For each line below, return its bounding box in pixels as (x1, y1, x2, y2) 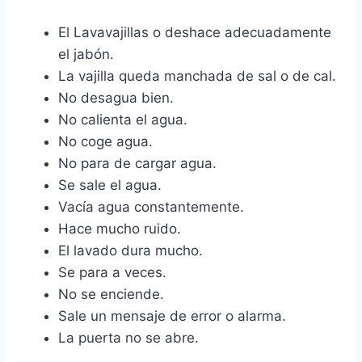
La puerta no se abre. (58, 330, 199, 347)
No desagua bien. (58, 90, 174, 107)
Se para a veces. (58, 264, 166, 281)
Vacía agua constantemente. (58, 199, 244, 216)
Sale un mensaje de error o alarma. (58, 308, 286, 325)
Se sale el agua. (58, 177, 162, 194)
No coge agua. (58, 133, 153, 150)
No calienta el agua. (58, 112, 187, 128)
